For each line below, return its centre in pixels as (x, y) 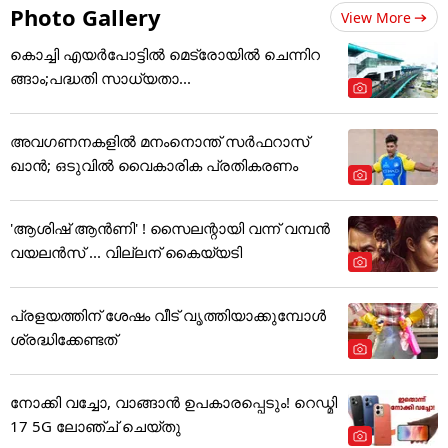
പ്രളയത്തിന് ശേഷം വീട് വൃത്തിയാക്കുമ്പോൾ (168, 314)
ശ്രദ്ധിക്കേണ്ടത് (63, 338)
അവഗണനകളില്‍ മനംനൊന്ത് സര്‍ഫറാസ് (159, 140)
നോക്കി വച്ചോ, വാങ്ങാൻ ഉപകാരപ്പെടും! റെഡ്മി (173, 401)
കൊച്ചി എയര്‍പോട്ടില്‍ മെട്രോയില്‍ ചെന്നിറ (165, 53)
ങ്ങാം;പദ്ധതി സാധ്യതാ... (100, 77)
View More (376, 17)
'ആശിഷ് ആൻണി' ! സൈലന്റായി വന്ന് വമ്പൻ (170, 227)
